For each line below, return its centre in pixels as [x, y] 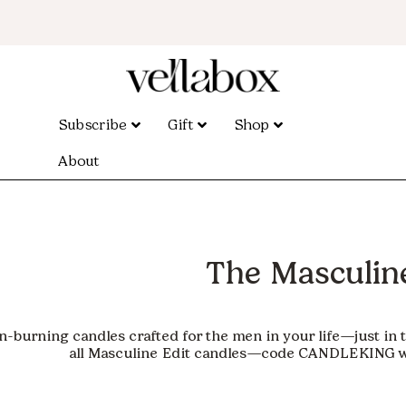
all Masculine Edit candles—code [183, 353]
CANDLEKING [346, 353]
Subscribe [92, 125]
